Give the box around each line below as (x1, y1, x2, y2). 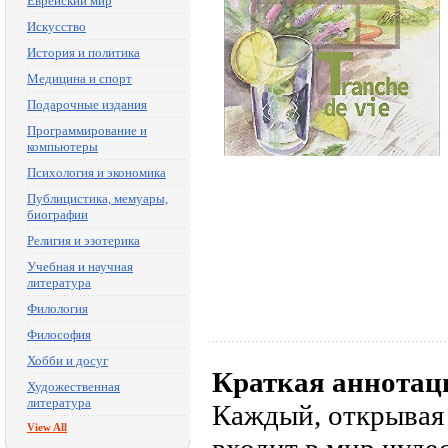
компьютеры (27, 139, 98, 154)
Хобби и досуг (27, 353, 108, 368)
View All (27, 421, 67, 433)
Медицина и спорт (27, 71, 132, 86)
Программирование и (27, 123, 147, 138)
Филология (27, 301, 88, 316)
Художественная (27, 379, 120, 394)
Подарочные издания (27, 97, 147, 112)
